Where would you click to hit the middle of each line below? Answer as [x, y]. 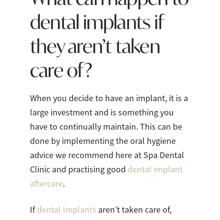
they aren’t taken [95, 46]
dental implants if [96, 22]
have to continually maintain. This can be [106, 127]
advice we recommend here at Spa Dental [107, 155]
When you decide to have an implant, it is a [109, 98]
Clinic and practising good [79, 170]
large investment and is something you [102, 113]
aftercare [46, 184]
